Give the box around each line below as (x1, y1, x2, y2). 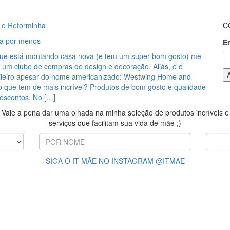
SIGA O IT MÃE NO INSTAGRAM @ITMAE (45, 156, 185, 166)
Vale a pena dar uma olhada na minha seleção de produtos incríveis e (1, 107, 229, 118)
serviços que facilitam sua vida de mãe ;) (49, 118, 181, 128)
